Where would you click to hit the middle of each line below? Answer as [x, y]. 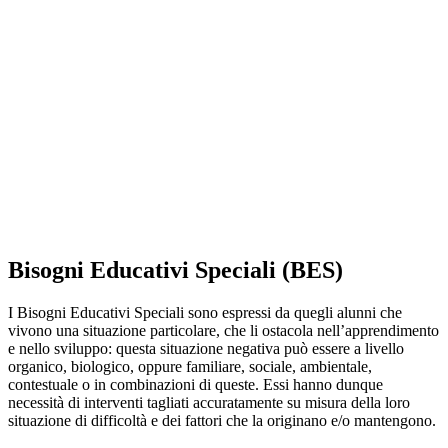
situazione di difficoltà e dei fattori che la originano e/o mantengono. [222, 421]
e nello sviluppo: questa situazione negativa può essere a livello [206, 349]
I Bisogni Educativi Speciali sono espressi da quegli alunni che [205, 313]
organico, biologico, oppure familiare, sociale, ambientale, [190, 367]
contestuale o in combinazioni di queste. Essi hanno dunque [195, 385]
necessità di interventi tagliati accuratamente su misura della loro [209, 403]
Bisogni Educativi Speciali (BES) [175, 270]
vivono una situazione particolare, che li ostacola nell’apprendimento [223, 331]
